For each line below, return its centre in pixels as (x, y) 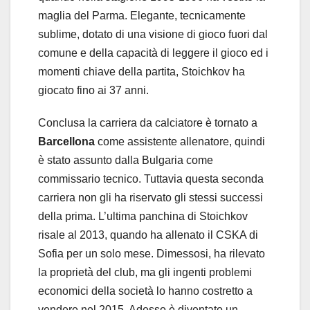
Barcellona (66, 141)
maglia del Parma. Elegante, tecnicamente (142, 15)
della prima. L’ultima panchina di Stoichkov (143, 216)
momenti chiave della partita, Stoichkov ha (142, 71)
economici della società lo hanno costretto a (145, 291)
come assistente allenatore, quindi (180, 141)
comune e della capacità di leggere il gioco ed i (153, 53)
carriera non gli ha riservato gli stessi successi (151, 197)
